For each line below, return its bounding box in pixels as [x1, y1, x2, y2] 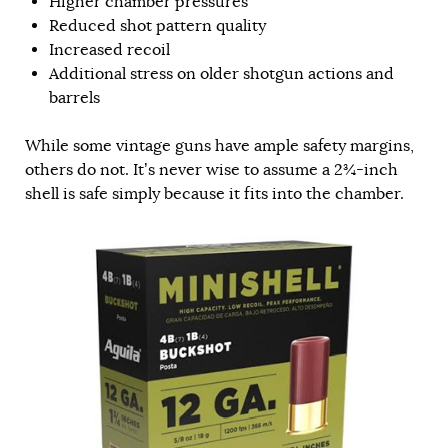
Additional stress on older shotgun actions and [49, 64, 394, 85]
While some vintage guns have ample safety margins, [25, 136, 414, 157]
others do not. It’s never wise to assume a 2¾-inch [25, 160, 398, 181]
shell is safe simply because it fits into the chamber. [25, 184, 404, 205]
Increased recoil [49, 40, 170, 61]
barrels [49, 88, 100, 109]
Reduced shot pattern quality [49, 16, 266, 37]
